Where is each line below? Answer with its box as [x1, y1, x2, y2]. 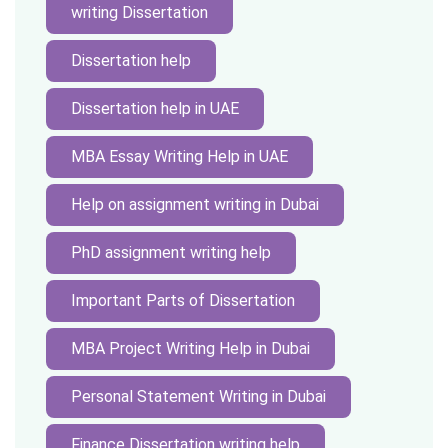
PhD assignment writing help [71, 243, 271, 262]
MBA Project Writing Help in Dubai [71, 339, 310, 358]
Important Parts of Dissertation [71, 291, 295, 310]
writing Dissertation [71, 3, 208, 22]
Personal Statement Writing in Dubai [71, 387, 326, 406]
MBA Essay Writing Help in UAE [71, 147, 288, 166]
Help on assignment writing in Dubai [71, 195, 319, 214]
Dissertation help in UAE [71, 99, 239, 118]
